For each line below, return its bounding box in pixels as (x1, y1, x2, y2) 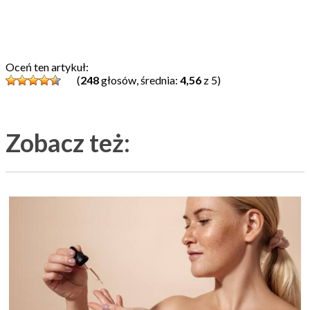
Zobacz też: (6, 127, 130, 158)
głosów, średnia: (99, 73, 180, 86)
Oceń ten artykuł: (6, 60, 89, 73)
